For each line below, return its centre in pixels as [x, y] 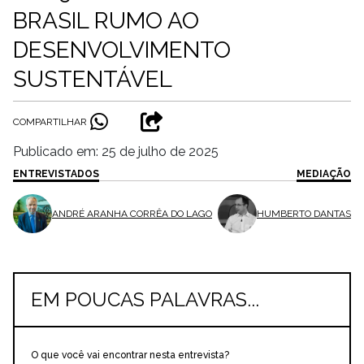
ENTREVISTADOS [56, 174]
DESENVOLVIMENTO [122, 50]
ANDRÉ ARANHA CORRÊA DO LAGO [132, 213]
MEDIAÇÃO [324, 174]
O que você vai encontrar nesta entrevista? [130, 355]
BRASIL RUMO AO [106, 21]
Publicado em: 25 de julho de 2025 [116, 152]
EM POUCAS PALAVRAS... [145, 299]
